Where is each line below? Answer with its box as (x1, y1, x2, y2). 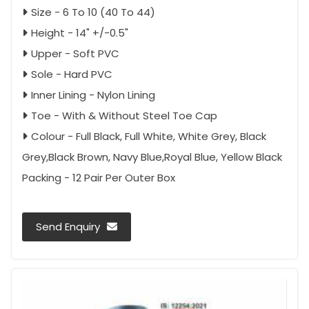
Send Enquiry (36, 219, 100, 235)
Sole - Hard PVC (31, 67, 112, 82)
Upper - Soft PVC (31, 46, 119, 61)
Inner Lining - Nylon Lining (31, 88, 155, 103)
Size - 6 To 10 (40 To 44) (31, 5, 155, 20)
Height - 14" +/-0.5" (31, 26, 128, 41)
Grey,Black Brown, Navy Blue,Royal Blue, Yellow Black (22, 150, 282, 165)
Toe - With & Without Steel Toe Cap (31, 108, 217, 123)
